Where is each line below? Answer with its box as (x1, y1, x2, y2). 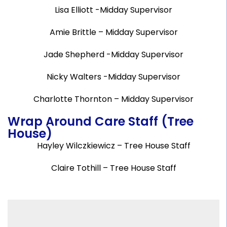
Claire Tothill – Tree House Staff (51, 162, 176, 174)
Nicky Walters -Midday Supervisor (47, 71, 180, 83)
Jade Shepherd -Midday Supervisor (44, 49, 183, 60)
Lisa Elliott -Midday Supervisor (55, 4, 172, 16)
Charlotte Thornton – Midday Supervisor (33, 93, 194, 105)
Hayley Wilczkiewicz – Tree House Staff (36, 140, 191, 152)
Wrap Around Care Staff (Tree (8, 113, 194, 130)
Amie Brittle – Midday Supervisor (49, 26, 178, 38)
